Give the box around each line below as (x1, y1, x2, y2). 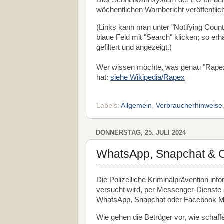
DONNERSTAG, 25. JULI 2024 (96, 128, 186, 136)
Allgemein (121, 101, 152, 109)
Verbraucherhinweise (156, 101, 222, 109)
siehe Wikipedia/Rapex (110, 73, 185, 81)
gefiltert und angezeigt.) (96, 43, 172, 51)
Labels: (96, 101, 121, 109)
